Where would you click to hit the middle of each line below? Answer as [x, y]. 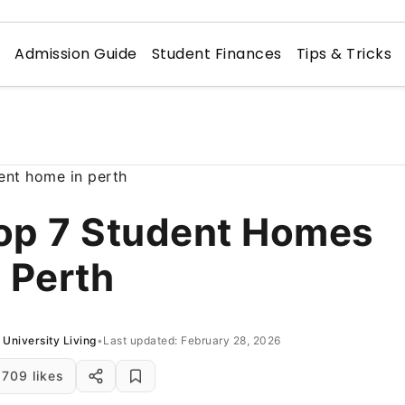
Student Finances [217, 54]
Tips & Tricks [344, 54]
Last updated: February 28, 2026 [192, 340]
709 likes [33, 376]
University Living [50, 340]
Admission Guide [76, 54]
